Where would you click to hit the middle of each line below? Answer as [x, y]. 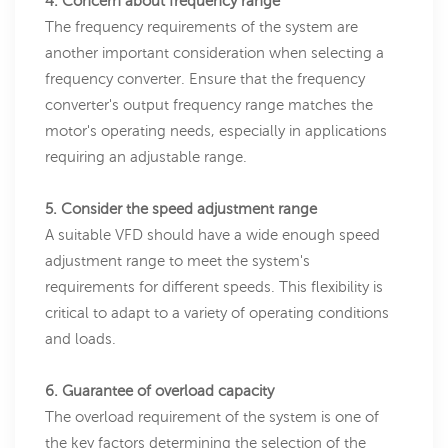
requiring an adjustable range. [146, 157]
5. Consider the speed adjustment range [181, 209]
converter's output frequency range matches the [209, 105]
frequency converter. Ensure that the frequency [205, 79]
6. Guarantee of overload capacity [159, 391]
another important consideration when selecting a [214, 53]
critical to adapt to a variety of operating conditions [217, 313]
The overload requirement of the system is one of [212, 417]
